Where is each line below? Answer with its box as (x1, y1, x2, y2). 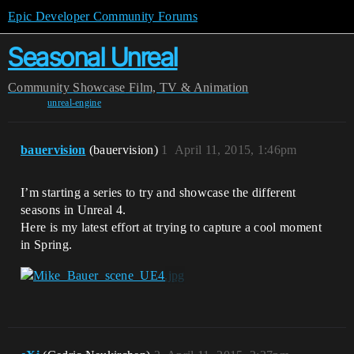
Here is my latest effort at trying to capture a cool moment (21, 220, 322, 234)
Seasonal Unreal (8, 42, 178, 73)
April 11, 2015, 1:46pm (174, 143, 297, 156)
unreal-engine (47, 97, 102, 108)
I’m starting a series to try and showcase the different (21, 186, 296, 199)
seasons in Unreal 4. (21, 203, 126, 217)
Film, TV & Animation (129, 81, 249, 94)
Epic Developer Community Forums (8, 9, 198, 23)
